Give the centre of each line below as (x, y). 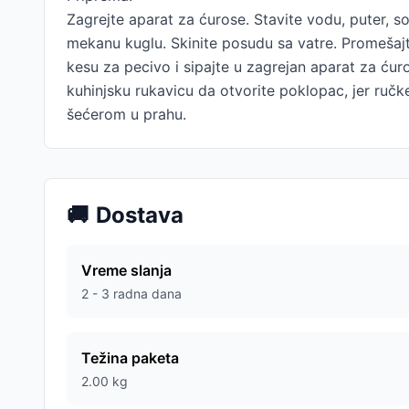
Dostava (140, 215)
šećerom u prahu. (126, 114)
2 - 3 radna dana (131, 294)
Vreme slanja (126, 270)
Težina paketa (130, 358)
